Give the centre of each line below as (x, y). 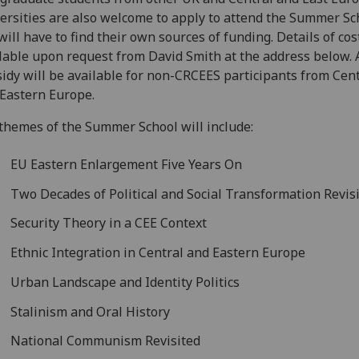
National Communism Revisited (106, 341)
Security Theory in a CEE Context (109, 223)
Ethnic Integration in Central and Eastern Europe (158, 253)
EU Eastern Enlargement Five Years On (127, 164)
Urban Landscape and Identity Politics (125, 282)
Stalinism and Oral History (91, 311)
